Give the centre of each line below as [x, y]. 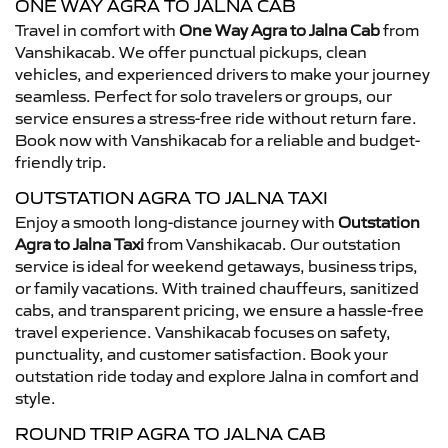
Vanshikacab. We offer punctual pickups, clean [191, 52]
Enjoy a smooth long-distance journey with [176, 222]
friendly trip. [61, 162]
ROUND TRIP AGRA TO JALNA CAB [170, 434]
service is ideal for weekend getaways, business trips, [216, 266]
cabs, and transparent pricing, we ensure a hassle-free [219, 310]
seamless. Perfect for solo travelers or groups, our [203, 96]
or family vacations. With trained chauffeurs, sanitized [217, 288]
